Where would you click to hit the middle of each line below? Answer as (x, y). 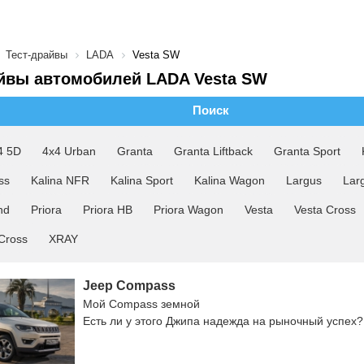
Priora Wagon (188, 210)
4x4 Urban (69, 151)
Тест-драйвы (37, 55)
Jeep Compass (129, 286)
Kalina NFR (60, 180)
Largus (304, 180)
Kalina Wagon (230, 180)
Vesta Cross (325, 210)
